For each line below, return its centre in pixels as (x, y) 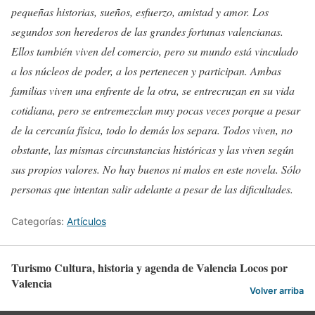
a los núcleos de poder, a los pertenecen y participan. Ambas (146, 71)
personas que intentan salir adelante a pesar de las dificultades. (152, 189)
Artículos (86, 221)
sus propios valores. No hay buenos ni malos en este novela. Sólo (156, 169)
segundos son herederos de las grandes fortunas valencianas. (147, 31)
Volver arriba (277, 290)
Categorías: (39, 221)
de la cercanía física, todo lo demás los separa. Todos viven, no (152, 130)
